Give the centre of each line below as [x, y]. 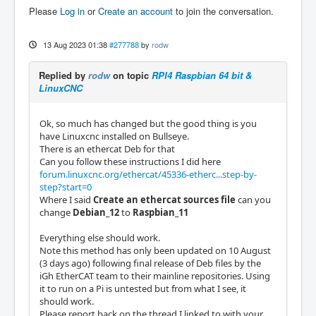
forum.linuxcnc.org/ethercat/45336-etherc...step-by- [148, 175]
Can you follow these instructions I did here [130, 162]
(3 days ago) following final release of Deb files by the [150, 263]
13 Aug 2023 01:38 [75, 45]
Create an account [135, 11]
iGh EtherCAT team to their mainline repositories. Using [155, 276]
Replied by [63, 75]
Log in [72, 11]
